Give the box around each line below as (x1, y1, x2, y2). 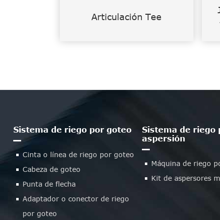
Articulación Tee (91, 11, 162, 22)
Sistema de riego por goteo (13, 125, 132, 134)
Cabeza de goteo (22, 165, 81, 173)
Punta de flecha (22, 179, 76, 188)
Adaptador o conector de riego (22, 194, 129, 203)
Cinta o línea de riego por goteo (22, 150, 134, 159)
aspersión (141, 134, 185, 143)
